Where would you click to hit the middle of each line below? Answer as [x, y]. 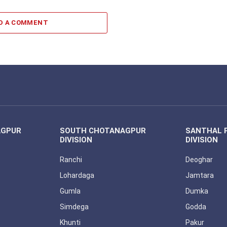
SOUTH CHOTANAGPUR [103, 131]
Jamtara [199, 176]
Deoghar [199, 160]
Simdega [74, 207]
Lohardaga [77, 176]
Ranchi [71, 160]
